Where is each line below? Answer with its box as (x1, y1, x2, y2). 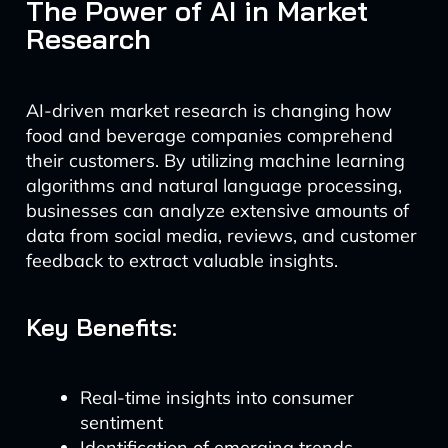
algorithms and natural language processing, (25, 174, 402, 197)
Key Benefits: (25, 312, 177, 342)
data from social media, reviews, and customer (25, 224, 417, 247)
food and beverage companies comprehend (25, 124, 393, 147)
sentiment (79, 411, 163, 434)
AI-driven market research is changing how (25, 99, 392, 122)
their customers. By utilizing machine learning (25, 149, 405, 172)
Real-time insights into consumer (79, 386, 354, 409)
